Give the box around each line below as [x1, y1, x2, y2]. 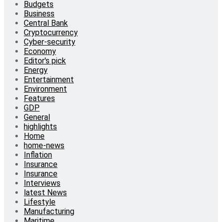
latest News [24, 187, 67, 197]
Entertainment [24, 74, 74, 84]
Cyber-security [24, 37, 75, 47]
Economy [24, 46, 56, 56]
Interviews [24, 178, 60, 188]
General [24, 112, 50, 122]
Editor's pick [24, 55, 66, 65]
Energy [24, 65, 48, 75]
